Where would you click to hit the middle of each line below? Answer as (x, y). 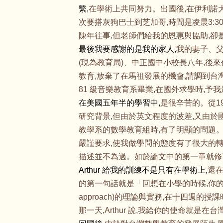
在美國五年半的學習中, (119, 103)
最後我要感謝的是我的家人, (127, 49)
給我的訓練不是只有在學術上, (155, 170)
